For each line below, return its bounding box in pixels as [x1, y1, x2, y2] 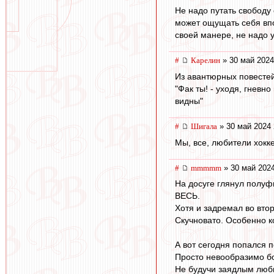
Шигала [191, 122, 217, 131]
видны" [175, 96, 203, 106]
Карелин [191, 56, 220, 65]
